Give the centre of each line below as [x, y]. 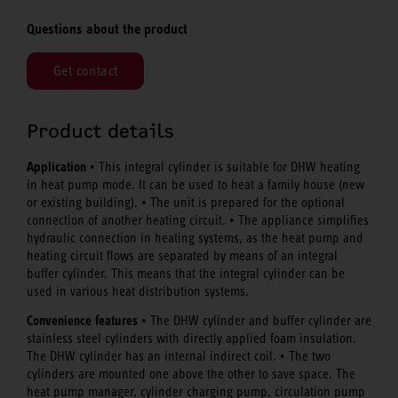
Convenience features [82, 320]
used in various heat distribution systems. [138, 292]
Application [56, 167]
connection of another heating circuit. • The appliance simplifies [198, 221]
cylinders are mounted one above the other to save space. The [191, 374]
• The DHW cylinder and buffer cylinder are [255, 320]
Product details [100, 132]
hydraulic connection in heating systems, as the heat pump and [195, 239]
